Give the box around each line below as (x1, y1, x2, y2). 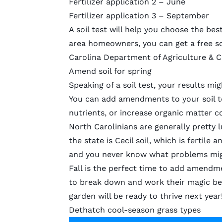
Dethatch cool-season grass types (68, 205, 201, 215)
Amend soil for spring (68, 66, 152, 76)
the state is (68, 136, 115, 146)
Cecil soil (114, 136, 149, 146)
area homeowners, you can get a (68, 39, 197, 49)
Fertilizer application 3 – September (68, 11, 209, 21)
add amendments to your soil (101, 94, 215, 104)
